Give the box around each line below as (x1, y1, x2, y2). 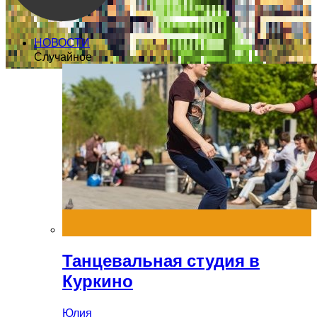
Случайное (34, 50, 92, 64)
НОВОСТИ (34, 35, 90, 50)
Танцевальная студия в (62, 250, 260, 271)
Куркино (62, 270, 133, 292)
